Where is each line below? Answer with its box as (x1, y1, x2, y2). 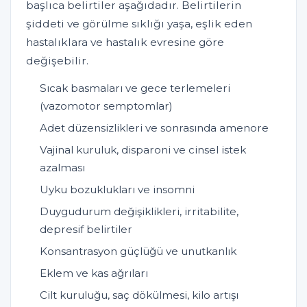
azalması (40, 160, 85, 174)
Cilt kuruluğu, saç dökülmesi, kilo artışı (40, 288, 238, 302)
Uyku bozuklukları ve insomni (40, 182, 195, 196)
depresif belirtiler (40, 222, 132, 236)
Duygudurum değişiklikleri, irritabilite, (40, 204, 238, 218)
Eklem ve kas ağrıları (40, 266, 148, 280)
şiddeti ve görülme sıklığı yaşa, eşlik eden (26, 16, 252, 30)
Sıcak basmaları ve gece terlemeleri (40, 81, 230, 95)
